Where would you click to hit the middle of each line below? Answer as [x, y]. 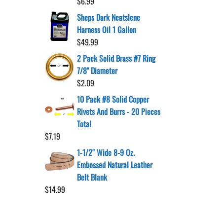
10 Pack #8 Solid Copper [113, 99]
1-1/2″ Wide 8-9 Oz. [106, 152]
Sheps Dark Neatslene [109, 17]
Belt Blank [92, 177]
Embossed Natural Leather [115, 165]
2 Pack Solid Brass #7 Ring [116, 58]
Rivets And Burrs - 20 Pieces [119, 111]
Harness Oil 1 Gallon [107, 30]
